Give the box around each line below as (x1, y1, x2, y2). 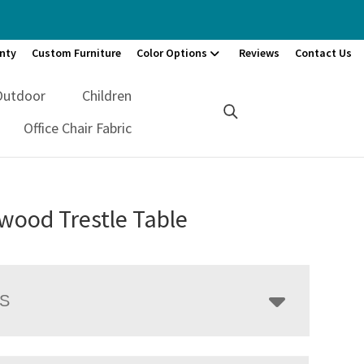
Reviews (239, 45, 279, 60)
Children (82, 85, 132, 105)
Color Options (136, 45, 207, 60)
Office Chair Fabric (24, 118, 132, 137)
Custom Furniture (32, 45, 121, 60)
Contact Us (295, 45, 352, 60)
